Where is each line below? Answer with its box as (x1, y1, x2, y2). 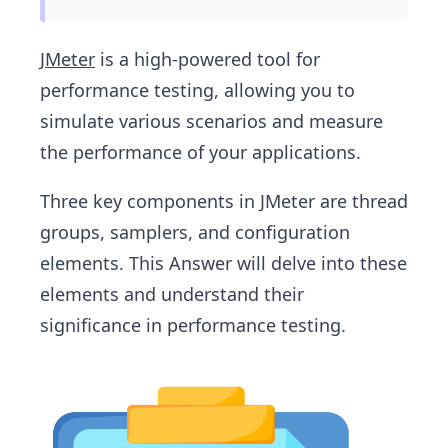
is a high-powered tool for (95, 47, 320, 71)
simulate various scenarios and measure (40, 109, 383, 133)
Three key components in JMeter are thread (40, 189, 408, 213)
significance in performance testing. (40, 313, 346, 337)
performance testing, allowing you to (40, 78, 355, 102)
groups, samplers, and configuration (40, 220, 350, 244)
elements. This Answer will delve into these (40, 251, 407, 275)
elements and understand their (40, 282, 304, 306)
